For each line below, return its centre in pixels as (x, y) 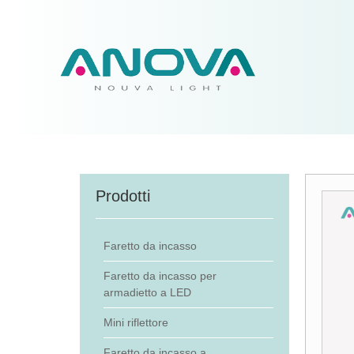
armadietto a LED (147, 292)
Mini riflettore (136, 322)
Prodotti (122, 196)
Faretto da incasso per (160, 276)
